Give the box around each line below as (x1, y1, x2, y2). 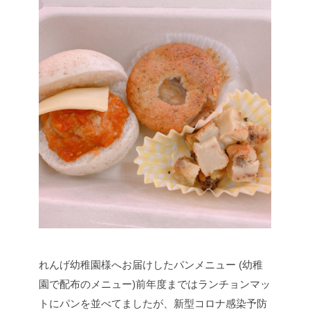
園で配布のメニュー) (39, 278, 136, 291)
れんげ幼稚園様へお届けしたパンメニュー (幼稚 (39, 259, 263, 271)
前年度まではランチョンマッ (136, 278, 271, 291)
